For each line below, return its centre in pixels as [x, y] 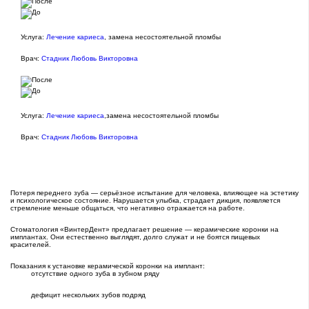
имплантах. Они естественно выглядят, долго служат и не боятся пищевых [135, 237]
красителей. [31, 245]
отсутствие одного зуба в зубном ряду [95, 274]
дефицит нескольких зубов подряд [88, 295]
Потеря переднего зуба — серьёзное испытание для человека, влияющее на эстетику [154, 193]
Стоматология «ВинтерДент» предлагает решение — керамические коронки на [144, 230]
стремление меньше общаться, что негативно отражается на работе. [128, 208]
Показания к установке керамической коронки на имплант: [108, 266]
